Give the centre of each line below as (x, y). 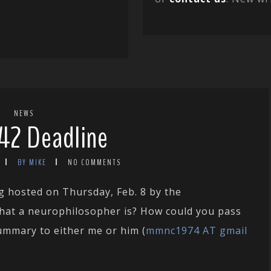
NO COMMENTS (94, 163)
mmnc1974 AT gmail (197, 231)
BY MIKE (32, 163)
